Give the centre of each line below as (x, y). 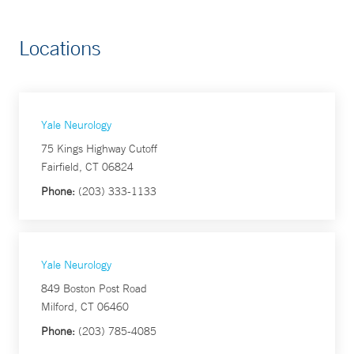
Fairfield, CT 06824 (87, 167)
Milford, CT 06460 (85, 307)
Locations (60, 48)
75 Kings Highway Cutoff (99, 149)
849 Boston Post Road (94, 289)
